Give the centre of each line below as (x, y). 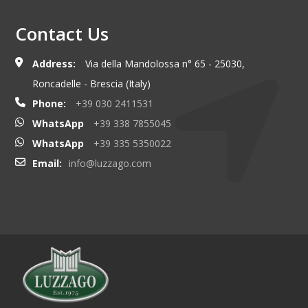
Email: (47, 164)
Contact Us (62, 34)
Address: (54, 64)
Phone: (49, 104)
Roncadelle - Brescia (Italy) (91, 84)
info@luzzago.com (110, 164)
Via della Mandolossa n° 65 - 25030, (163, 64)
